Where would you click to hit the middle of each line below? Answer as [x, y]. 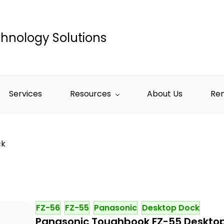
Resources [90, 94]
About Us [165, 94]
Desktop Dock [170, 208]
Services [25, 94]
